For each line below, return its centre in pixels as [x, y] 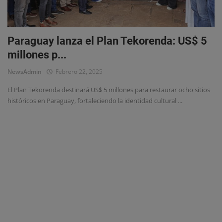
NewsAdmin [25, 72]
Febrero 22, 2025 [78, 72]
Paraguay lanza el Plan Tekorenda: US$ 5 [107, 41]
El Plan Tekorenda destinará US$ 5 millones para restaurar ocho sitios [109, 90]
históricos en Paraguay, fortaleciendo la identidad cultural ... [95, 101]
